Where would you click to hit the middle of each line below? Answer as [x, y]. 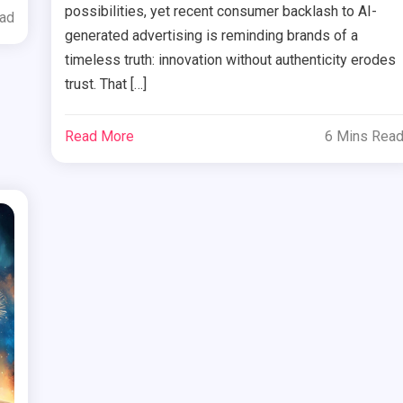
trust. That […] [106, 84]
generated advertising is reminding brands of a [212, 35]
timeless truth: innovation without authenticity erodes [231, 59]
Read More [100, 136]
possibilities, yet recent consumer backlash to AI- [221, 11]
